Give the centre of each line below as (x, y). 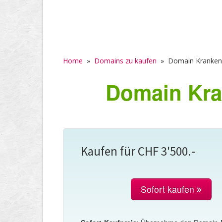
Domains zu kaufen (125, 61)
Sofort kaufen (169, 189)
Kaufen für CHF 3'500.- (138, 151)
